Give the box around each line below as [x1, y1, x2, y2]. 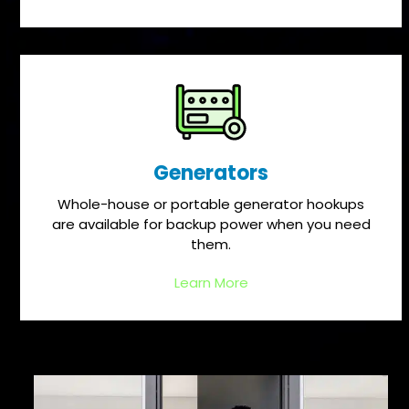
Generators [153, 158, 269, 187]
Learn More [173, 272, 248, 292]
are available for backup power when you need [51, 214, 371, 234]
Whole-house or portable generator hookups [58, 194, 365, 214]
